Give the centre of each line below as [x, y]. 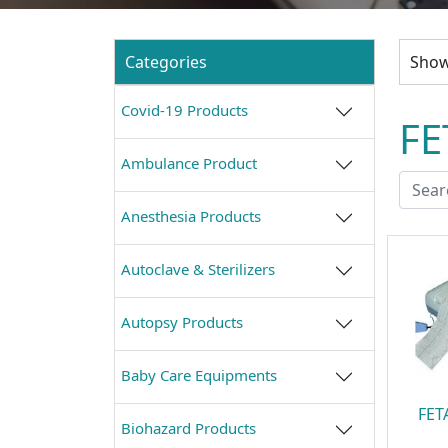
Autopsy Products [182, 321]
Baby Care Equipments [199, 374]
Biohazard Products [188, 427]
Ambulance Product [189, 162]
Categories [166, 61]
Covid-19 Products [184, 109]
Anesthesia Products [191, 215]
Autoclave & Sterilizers [198, 268]
